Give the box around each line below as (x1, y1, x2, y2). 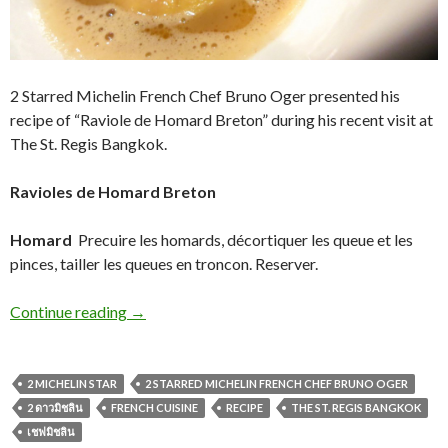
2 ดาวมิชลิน (27, 400, 83, 414)
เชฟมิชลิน (27, 424, 75, 438)
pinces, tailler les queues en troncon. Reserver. (10, 253, 318, 273)
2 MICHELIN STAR (27, 376, 117, 390)
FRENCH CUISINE (111, 400, 198, 414)
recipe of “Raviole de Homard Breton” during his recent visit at (10, 109, 433, 129)
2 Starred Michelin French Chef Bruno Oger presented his (10, 85, 400, 105)
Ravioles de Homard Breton (10, 181, 219, 201)
